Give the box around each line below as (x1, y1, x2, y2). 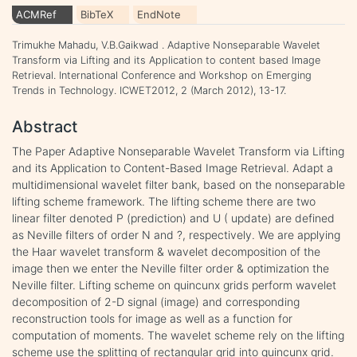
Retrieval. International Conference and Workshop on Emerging (12, 69, 312, 81)
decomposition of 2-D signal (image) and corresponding (12, 294, 300, 308)
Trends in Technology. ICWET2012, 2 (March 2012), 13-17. (12, 84, 286, 96)
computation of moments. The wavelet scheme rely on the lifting (12, 328, 344, 342)
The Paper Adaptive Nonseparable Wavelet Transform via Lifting (12, 143, 344, 158)
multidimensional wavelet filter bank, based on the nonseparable (12, 177, 345, 191)
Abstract (12, 116, 77, 136)
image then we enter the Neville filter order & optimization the (12, 261, 329, 275)
